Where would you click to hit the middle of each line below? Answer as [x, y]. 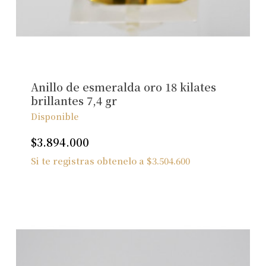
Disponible [54, 117]
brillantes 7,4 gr [74, 101]
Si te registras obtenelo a [88, 161]
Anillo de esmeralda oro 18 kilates [123, 87]
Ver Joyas [146, 34]
